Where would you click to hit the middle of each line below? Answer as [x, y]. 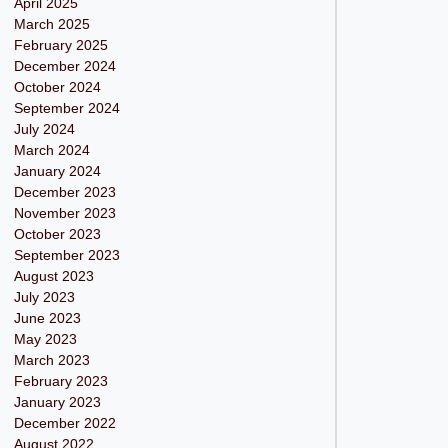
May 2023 [45, 339]
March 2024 [51, 150]
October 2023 [57, 234]
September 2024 [66, 108]
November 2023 [64, 213]
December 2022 [64, 423]
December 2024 [64, 66]
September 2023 [66, 255]
